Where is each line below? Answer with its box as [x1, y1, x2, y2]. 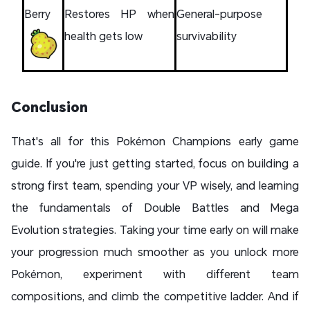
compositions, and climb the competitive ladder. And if [11, 288, 299, 303]
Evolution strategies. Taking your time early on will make [11, 221, 299, 237]
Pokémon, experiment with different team [11, 266, 299, 281]
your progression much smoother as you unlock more [11, 244, 299, 259]
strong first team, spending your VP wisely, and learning [11, 177, 299, 192]
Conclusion [11, 97, 88, 116]
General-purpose [176, 6, 262, 21]
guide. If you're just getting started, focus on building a [11, 155, 299, 170]
